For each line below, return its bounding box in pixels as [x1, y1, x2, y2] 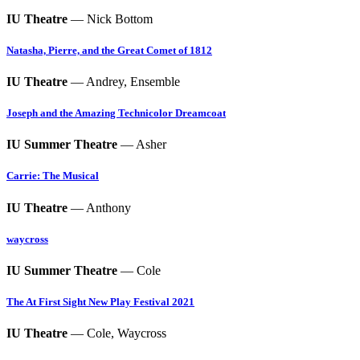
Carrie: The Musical [6, 170, 99, 182]
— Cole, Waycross [67, 326, 166, 341]
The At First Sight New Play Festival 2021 [6, 296, 194, 309]
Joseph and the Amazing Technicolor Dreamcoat [6, 107, 226, 120]
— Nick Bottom [67, 11, 153, 26]
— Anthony [67, 200, 131, 215]
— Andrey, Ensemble [67, 74, 180, 88]
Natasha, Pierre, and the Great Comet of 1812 [6, 43, 212, 56]
